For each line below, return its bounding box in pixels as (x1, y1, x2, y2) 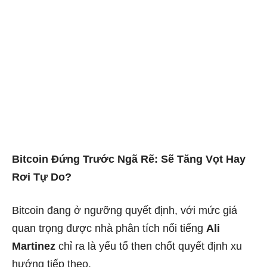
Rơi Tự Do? (12, 170, 72, 183)
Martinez (12, 240, 55, 252)
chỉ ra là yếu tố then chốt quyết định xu (55, 240, 242, 252)
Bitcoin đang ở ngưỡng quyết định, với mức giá (12, 204, 237, 216)
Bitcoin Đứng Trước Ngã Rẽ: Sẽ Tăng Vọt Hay (12, 153, 246, 165)
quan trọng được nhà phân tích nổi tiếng (12, 222, 206, 234)
